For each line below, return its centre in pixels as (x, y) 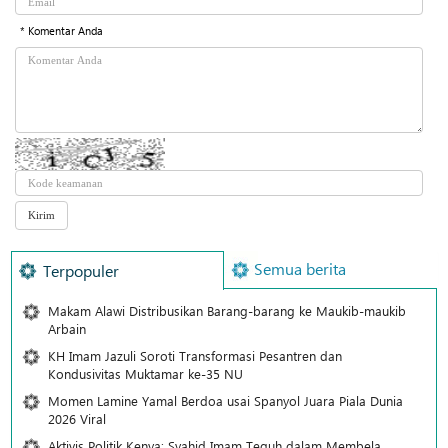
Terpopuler (81, 270)
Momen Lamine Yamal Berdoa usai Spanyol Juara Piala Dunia (225, 400)
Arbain (67, 328)
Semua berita (300, 268)
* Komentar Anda (61, 30)
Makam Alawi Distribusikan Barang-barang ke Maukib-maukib (227, 310)
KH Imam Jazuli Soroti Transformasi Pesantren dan (195, 355)
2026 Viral (77, 418)
